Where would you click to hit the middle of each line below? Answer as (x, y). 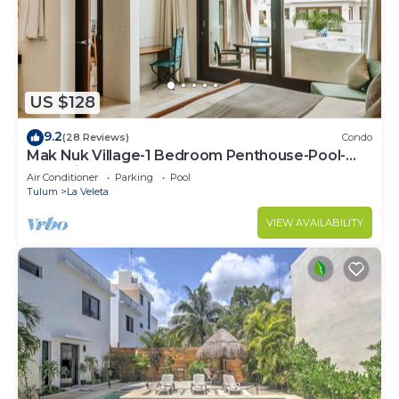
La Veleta (88, 191)
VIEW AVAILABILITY (315, 222)
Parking (134, 177)
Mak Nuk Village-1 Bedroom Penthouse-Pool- (186, 155)
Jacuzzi (53, 171)
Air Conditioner (62, 177)
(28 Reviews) (96, 138)
